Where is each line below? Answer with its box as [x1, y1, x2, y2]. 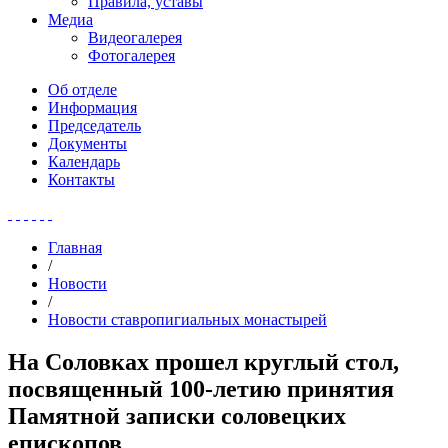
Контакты [48, 171, 115, 188]
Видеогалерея [88, 29, 182, 46]
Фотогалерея [88, 47, 175, 64]
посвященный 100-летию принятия [8, 375, 394, 402]
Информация [48, 99, 137, 116]
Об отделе [48, 81, 117, 98]
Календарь [48, 153, 120, 170]
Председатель [48, 117, 141, 134]
